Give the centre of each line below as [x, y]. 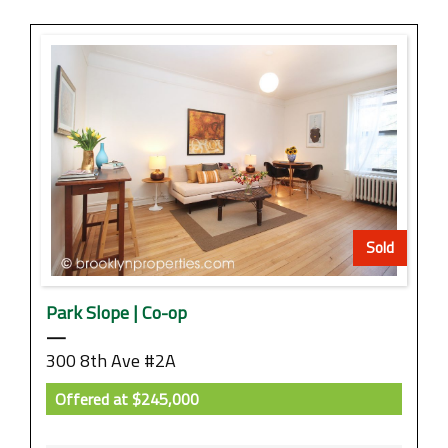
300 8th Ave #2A [111, 360]
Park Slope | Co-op [116, 312]
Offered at [91, 398]
